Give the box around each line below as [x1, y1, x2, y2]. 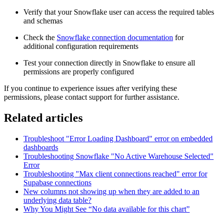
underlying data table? [23, 196, 91, 205]
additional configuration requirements [23, 42, 138, 51]
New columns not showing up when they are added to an [23, 187, 199, 196]
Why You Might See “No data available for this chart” [23, 205, 190, 214]
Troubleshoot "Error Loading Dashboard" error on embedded [23, 134, 213, 143]
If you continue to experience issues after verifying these [4, 84, 177, 93]
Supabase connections [23, 178, 91, 187]
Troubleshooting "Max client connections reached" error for [23, 170, 207, 178]
